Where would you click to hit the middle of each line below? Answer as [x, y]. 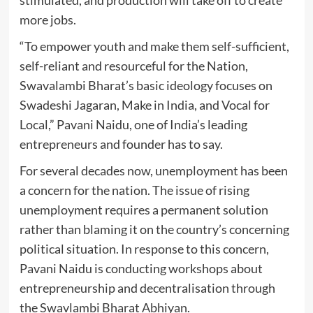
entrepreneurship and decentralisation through [147, 288]
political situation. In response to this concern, [144, 249]
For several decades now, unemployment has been [153, 171]
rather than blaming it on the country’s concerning [154, 230]
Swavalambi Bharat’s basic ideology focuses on [146, 86]
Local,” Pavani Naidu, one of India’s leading [133, 125]
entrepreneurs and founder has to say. [121, 144]
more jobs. [48, 20]
